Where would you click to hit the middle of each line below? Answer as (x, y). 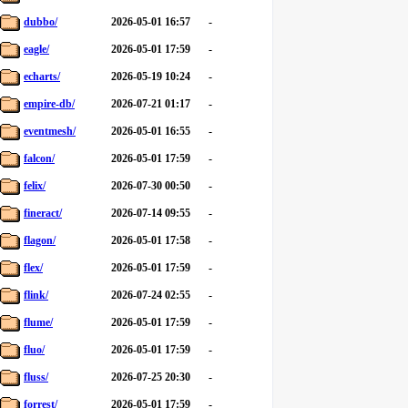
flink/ (36, 295)
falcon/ (39, 158)
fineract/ (43, 213)
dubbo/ (41, 22)
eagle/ (36, 49)
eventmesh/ (50, 131)
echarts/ (42, 76)
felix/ (35, 186)
